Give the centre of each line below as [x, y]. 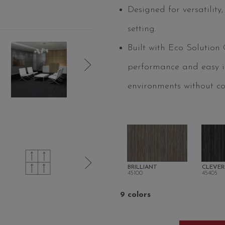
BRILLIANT [142, 167]
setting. [142, 29]
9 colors [135, 195]
